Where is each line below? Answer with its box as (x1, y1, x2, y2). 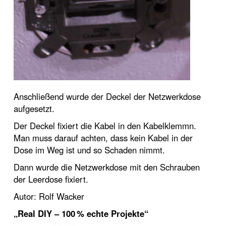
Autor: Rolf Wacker (14, 190, 84, 202)
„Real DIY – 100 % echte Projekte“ (14, 207, 148, 219)
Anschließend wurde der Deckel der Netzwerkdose (14, 90, 201, 102)
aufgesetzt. (14, 102, 54, 115)
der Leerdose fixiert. (14, 173, 88, 185)
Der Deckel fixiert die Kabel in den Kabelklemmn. (14, 120, 196, 132)
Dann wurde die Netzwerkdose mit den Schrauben (14, 161, 200, 173)
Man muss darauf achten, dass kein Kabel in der (14, 132, 193, 144)
